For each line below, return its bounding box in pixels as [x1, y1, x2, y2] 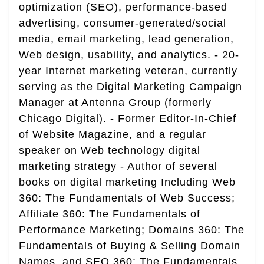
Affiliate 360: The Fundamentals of [19, 208, 200, 220]
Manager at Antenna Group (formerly [19, 97, 212, 109]
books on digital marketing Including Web [19, 176, 236, 189]
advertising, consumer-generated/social [19, 17, 226, 29]
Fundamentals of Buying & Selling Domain [19, 240, 240, 252]
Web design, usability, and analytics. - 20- [19, 49, 239, 61]
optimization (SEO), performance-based [19, 1, 227, 14]
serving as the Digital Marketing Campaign [19, 81, 242, 93]
